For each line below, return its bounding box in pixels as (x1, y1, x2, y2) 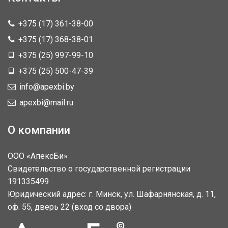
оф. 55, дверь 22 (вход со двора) (8, 202, 131, 212)
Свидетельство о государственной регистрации (8, 164, 190, 174)
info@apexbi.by (17, 82, 74, 92)
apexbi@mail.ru (17, 98, 73, 107)
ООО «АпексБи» (8, 151, 68, 161)
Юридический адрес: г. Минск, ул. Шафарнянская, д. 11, (8, 189, 216, 199)
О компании (8, 124, 70, 136)
